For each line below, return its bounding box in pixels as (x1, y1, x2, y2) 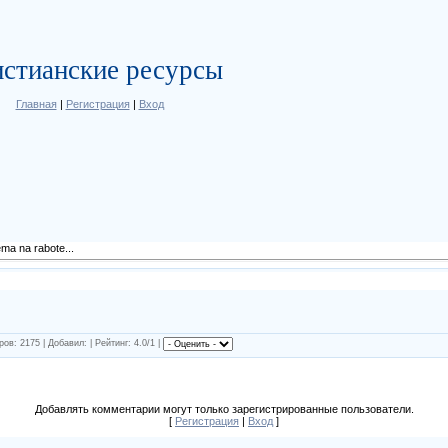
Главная (15, 98, 57, 110)
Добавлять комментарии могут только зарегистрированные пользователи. (34, 402, 414, 415)
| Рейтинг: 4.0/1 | (90, 338, 163, 349)
